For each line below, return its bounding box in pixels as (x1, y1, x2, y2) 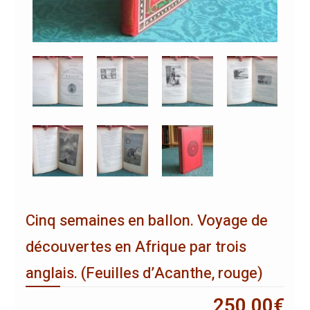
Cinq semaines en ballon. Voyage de (25, 210, 268, 232)
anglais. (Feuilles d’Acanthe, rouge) (25, 262, 263, 285)
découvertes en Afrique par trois (25, 236, 246, 259)
